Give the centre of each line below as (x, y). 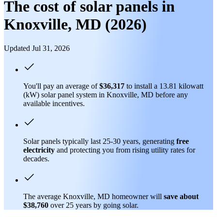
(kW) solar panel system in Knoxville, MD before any (106, 94)
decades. (36, 158)
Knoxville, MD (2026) (75, 24)
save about (181, 196)
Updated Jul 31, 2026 (37, 48)
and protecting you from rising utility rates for (125, 150)
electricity (39, 150)
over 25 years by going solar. (94, 205)
